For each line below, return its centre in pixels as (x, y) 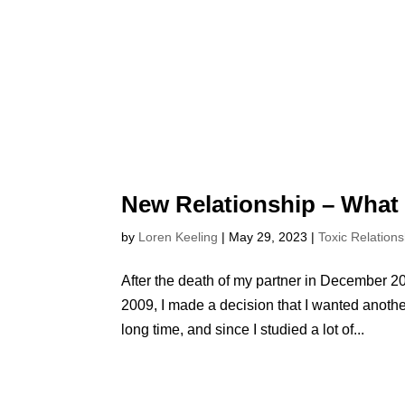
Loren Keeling (179, 237)
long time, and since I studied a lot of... (243, 330)
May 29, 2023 (268, 237)
